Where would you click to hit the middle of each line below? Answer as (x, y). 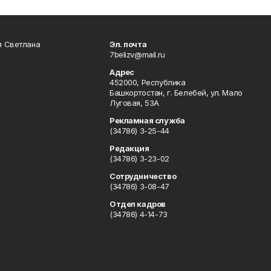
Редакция (129, 148)
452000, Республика (147, 82)
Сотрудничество (143, 176)
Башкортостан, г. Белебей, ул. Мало (176, 93)
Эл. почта (128, 44)
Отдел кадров (137, 204)
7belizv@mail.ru (137, 54)
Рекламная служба (147, 120)
